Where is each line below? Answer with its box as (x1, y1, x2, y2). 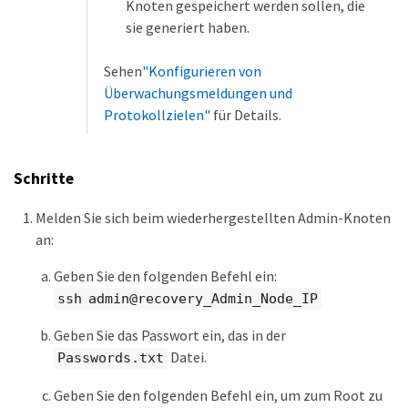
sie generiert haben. (126, 17, 250, 36)
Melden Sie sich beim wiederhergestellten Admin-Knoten (36, 208, 391, 227)
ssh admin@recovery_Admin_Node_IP (57, 290, 318, 307)
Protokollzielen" (104, 105, 210, 124)
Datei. (168, 348, 207, 367)
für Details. (210, 105, 281, 124)
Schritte (14, 168, 74, 189)
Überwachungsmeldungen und (104, 83, 292, 102)
